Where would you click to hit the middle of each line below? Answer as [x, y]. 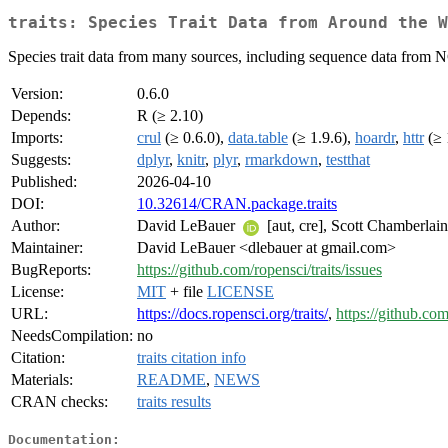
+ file [186, 292]
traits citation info [191, 358]
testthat [348, 160]
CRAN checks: [59, 402]
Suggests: [41, 160]
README [171, 380]
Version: [37, 94]
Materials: [42, 380]
